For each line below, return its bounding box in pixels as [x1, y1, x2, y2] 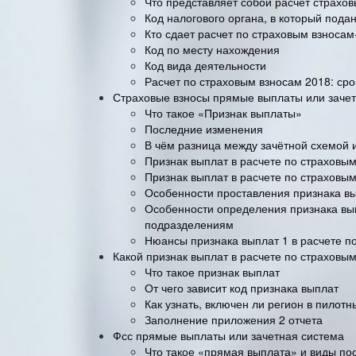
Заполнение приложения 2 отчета [145, 311, 323, 327]
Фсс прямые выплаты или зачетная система [113, 327, 344, 343]
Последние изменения [145, 120, 263, 137]
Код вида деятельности [145, 56, 266, 73]
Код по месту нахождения [145, 41, 280, 57]
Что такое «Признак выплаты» [145, 104, 302, 121]
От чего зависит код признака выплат [145, 279, 339, 296]
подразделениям [145, 215, 234, 232]
